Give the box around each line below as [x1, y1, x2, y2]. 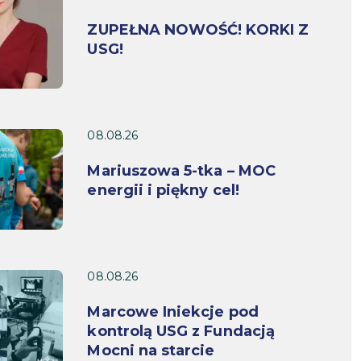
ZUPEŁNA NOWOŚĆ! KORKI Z [87, 20, 309, 39]
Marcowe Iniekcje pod [87, 302, 259, 321]
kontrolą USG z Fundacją [87, 322, 275, 340]
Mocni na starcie [87, 341, 215, 359]
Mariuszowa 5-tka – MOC [87, 161, 276, 180]
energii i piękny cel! [87, 180, 239, 199]
